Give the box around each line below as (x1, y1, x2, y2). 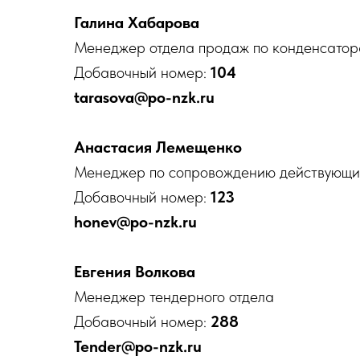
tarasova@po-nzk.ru (74, 88, 215, 107)
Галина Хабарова (74, 13, 199, 32)
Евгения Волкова (74, 262, 195, 281)
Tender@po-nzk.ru (74, 337, 202, 356)
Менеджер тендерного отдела (74, 287, 274, 306)
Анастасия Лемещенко (74, 137, 242, 157)
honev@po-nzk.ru (74, 212, 197, 231)
